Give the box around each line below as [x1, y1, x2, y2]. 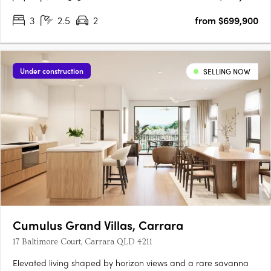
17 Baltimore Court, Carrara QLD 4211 [13, 237, 152, 247]
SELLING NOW [203, 66, 250, 77]
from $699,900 [195, 13, 258, 28]
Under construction [20, 65, 83, 77]
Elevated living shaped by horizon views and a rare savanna [13, 256, 249, 269]
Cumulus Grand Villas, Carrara [13, 216, 183, 234]
